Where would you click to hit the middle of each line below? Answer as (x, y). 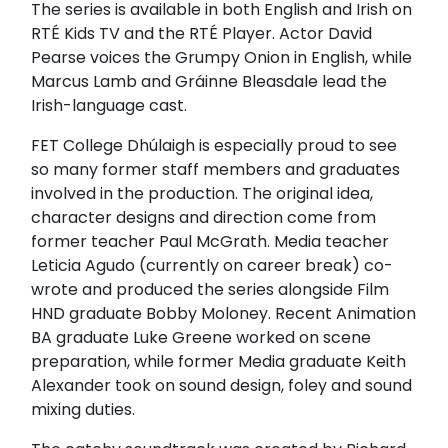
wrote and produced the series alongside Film (210, 289)
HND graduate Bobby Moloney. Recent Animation (223, 313)
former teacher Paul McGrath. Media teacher (210, 241)
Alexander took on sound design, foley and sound (221, 385)
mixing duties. (83, 409)
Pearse (58, 57)
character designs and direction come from (203, 217)
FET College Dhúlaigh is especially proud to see (214, 145)
